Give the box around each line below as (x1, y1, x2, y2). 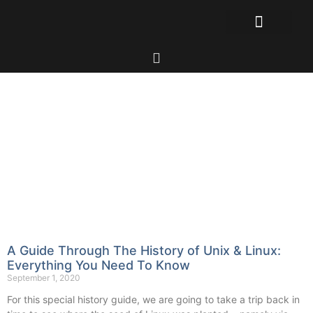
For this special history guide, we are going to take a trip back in (7, 293, 300, 305)
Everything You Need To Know (7, 258, 190, 272)
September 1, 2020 (7, 272, 80, 283)
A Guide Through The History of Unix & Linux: (7, 243, 281, 258)
